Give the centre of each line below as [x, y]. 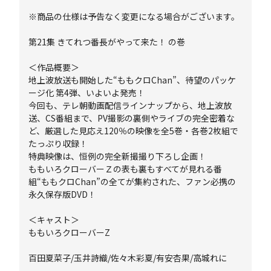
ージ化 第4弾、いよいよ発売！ [87, 93]
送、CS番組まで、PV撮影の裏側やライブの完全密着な [132, 118]
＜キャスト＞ [54, 220]
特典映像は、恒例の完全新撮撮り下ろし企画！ [118, 156]
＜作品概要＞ [54, 67]
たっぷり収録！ [58, 143]
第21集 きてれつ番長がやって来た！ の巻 [107, 42]
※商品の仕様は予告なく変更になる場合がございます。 [134, 16]
